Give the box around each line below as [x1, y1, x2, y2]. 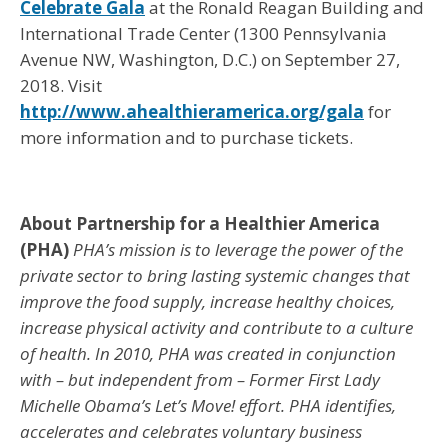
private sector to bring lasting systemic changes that [20, 263, 410, 287]
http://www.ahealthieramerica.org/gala [20, 99, 364, 123]
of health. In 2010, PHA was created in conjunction [20, 341, 396, 365]
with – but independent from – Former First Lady [20, 367, 380, 391]
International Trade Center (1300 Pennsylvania [20, 21, 387, 45]
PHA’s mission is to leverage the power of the [73, 237, 403, 261]
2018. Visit [20, 73, 102, 97]
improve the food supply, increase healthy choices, [20, 289, 395, 313]
